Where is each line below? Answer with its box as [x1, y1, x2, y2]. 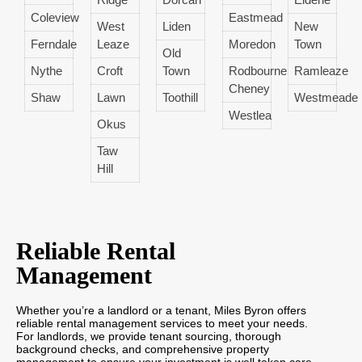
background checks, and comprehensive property [16, 342, 269, 356]
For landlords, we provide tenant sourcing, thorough [16, 329, 281, 343]
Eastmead [228, 10, 283, 24]
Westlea [228, 107, 271, 122]
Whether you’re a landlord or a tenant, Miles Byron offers [16, 303, 306, 317]
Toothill [162, 90, 199, 104]
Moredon [228, 36, 276, 51]
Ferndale [31, 36, 77, 51]
